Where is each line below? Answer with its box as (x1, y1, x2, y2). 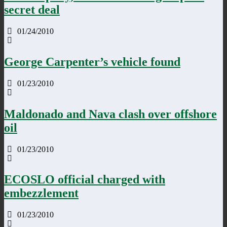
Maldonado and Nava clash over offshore (4, 107, 217, 121)
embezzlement (4, 186, 79, 200)
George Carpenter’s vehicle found (4, 55, 180, 68)
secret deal (4, 3, 60, 17)
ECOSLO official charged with (4, 173, 165, 186)
